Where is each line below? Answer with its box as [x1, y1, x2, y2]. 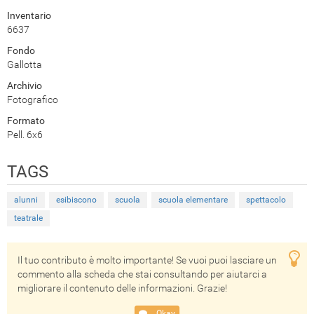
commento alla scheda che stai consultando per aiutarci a [18, 268, 267, 280]
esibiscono [56, 194, 97, 205]
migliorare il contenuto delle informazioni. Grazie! [18, 282, 227, 294]
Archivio [7, 79, 42, 91]
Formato [7, 114, 45, 126]
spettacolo [246, 194, 286, 205]
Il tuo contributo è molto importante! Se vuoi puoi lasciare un [18, 254, 277, 266]
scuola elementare [158, 194, 228, 205]
